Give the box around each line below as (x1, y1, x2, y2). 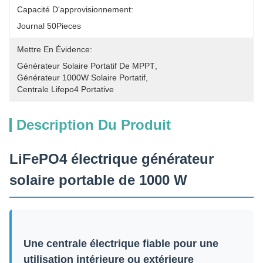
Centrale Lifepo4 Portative (17, 85, 114, 94)
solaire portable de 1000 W (9, 172, 187, 188)
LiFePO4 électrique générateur (9, 151, 214, 167)
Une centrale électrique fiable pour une (23, 238, 218, 249)
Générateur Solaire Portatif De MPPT (17, 61, 155, 70)
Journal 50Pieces (17, 21, 81, 31)
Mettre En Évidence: (17, 45, 92, 54)
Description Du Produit (16, 117, 171, 133)
